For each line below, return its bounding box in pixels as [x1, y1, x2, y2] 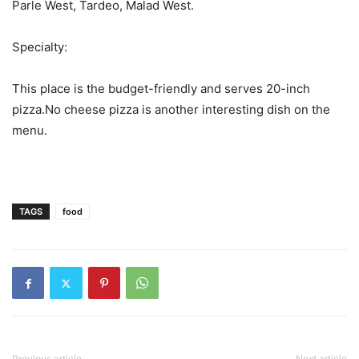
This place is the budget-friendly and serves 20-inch [12, 81, 310, 97]
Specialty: [12, 39, 67, 55]
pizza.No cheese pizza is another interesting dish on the [12, 102, 330, 118]
